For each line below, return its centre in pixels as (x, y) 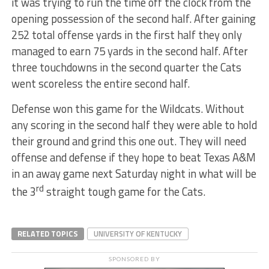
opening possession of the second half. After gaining (133, 19)
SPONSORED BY (134, 259)
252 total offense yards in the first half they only (126, 35)
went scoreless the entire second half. (100, 84)
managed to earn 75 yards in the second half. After (129, 51)
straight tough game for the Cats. (124, 192)
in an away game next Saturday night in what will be (134, 174)
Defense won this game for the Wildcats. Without (128, 109)
